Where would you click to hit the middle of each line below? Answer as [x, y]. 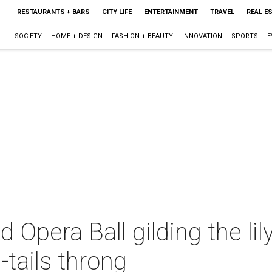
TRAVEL [222, 12]
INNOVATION [202, 36]
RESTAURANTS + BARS [53, 12]
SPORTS [244, 36]
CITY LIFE [117, 12]
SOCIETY [28, 36]
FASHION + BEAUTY [142, 36]
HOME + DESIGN [76, 36]
